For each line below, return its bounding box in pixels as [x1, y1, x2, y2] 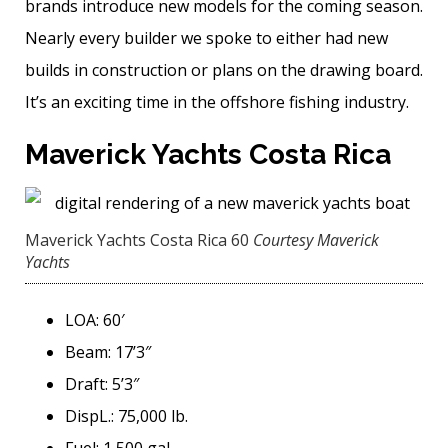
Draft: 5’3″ [65, 372, 139, 395]
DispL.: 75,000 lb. [65, 404, 188, 427]
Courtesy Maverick [253, 228, 379, 251]
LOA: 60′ [65, 308, 125, 331]
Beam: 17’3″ [65, 340, 151, 363]
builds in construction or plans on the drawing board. [25, 58, 423, 81]
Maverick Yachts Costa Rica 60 [25, 228, 249, 251]
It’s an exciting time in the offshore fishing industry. [25, 90, 409, 113]
